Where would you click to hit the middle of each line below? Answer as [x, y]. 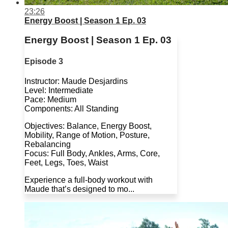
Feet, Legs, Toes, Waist [66, 162]
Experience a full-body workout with [89, 180]
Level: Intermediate [59, 90]
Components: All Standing [72, 108]
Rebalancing [48, 144]
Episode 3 [44, 61]
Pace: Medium [50, 99]
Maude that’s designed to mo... [79, 189]
